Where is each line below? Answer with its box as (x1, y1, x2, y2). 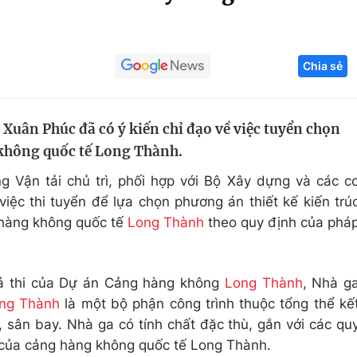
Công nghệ (257, 69, 328, 85)
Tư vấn (257, 190, 300, 206)
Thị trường (257, 160, 323, 176)
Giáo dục (61, 69, 119, 85)
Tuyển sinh (61, 100, 130, 116)
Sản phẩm (257, 130, 321, 146)
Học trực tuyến (61, 130, 155, 146)
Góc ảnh (273, 11, 326, 27)
